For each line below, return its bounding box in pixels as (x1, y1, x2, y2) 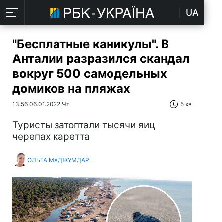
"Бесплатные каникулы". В (12, 37, 169, 51)
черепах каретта (12, 131, 90, 142)
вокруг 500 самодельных (12, 66, 167, 81)
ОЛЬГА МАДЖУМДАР (27, 156, 89, 164)
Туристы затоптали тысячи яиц (12, 119, 155, 131)
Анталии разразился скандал (12, 52, 190, 66)
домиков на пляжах (12, 81, 130, 96)
